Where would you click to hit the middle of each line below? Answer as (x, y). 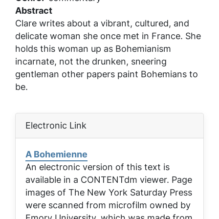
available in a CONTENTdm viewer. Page (109, 179)
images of (47, 192)
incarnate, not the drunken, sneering (91, 61)
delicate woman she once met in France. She (108, 36)
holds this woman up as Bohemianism (93, 48)
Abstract (34, 10)
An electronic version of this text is (98, 167)
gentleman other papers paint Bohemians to (107, 74)
